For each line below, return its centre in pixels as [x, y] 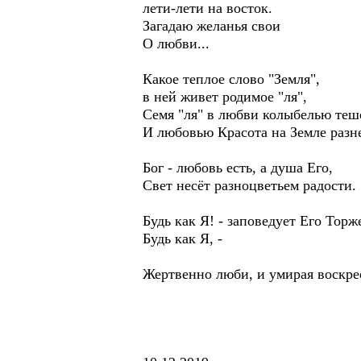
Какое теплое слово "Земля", [231, 79]
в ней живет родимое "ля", [225, 97]
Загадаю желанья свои [212, 26]
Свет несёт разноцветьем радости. [249, 185]
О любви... [176, 44]
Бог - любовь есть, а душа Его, [238, 168]
